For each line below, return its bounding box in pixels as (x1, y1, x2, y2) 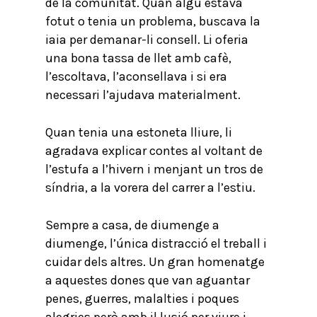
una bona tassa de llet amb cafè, (45, 50, 231, 66)
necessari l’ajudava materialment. (45, 87, 241, 103)
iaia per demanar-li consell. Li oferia (45, 32, 248, 47)
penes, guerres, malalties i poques (45, 291, 239, 306)
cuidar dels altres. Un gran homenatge (45, 254, 265, 270)
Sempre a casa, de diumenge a (45, 217, 219, 233)
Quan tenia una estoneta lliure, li (45, 125, 232, 140)
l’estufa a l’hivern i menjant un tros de (45, 161, 263, 177)
